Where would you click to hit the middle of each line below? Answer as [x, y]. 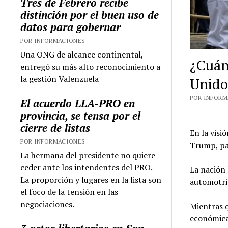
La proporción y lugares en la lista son [91, 179]
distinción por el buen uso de [90, 15]
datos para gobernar [71, 27]
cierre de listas [55, 127]
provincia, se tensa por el [81, 115]
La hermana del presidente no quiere [88, 155]
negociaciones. [48, 204]
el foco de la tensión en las [69, 192]
